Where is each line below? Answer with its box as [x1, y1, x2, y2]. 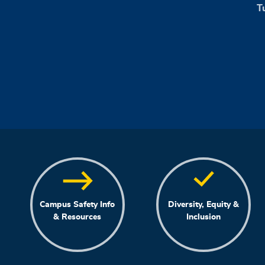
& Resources [53, 212, 102, 221]
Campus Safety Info [40, 199, 115, 209]
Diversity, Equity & [167, 199, 239, 209]
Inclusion [186, 212, 221, 221]
